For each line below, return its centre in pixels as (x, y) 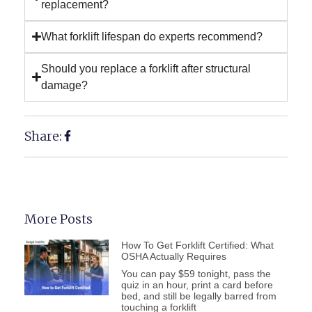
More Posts (58, 219)
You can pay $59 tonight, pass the (196, 273)
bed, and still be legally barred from (198, 296)
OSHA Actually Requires (173, 256)
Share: (43, 136)
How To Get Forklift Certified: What (197, 245)
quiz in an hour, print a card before (197, 284)
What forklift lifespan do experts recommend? (152, 36)
